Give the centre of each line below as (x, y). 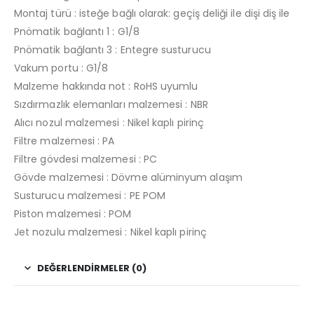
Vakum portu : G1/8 (61, 68)
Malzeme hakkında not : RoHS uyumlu (106, 86)
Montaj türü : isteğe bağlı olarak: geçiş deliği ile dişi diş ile (152, 13)
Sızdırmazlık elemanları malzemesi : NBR (111, 104)
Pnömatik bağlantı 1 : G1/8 (77, 31)
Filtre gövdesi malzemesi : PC (86, 159)
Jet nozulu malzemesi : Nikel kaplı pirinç (110, 232)
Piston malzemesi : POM (73, 213)
